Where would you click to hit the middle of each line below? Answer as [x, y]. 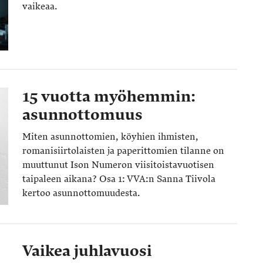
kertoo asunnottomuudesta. [81, 193]
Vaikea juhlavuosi [87, 251]
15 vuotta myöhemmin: [109, 97]
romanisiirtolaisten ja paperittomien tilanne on [123, 151]
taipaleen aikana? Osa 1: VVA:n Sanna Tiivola [119, 179]
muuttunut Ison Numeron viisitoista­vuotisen [118, 165]
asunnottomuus [82, 115]
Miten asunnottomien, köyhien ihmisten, [110, 137]
